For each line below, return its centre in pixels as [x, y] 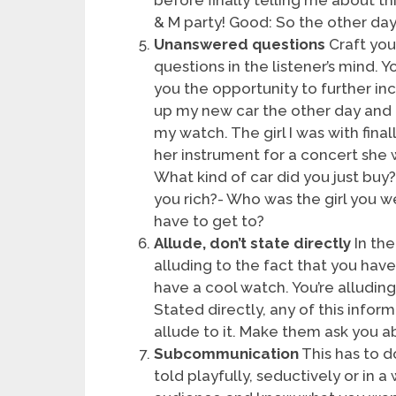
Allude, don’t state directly [253, 243]
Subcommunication [227, 353]
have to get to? [209, 221]
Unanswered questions [240, 44]
